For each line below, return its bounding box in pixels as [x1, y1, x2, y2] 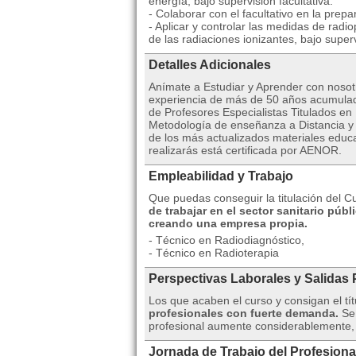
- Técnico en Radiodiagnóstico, [149, 234, 304, 246]
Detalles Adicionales [149, 58, 271, 72]
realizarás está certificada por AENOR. [149, 144, 342, 157]
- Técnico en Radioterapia [149, 246, 279, 259]
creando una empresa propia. [149, 217, 308, 230]
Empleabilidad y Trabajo [149, 169, 293, 183]
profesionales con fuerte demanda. [149, 307, 339, 319]
